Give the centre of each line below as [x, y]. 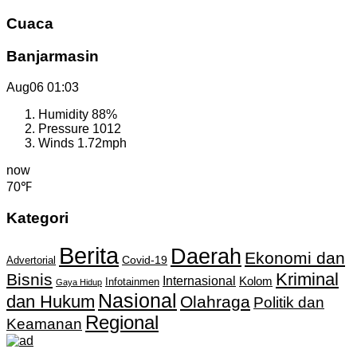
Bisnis [29, 280]
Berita [89, 256]
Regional [122, 323]
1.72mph [102, 143]
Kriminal [307, 280]
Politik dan [289, 303]
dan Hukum [51, 302]
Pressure [65, 128]
